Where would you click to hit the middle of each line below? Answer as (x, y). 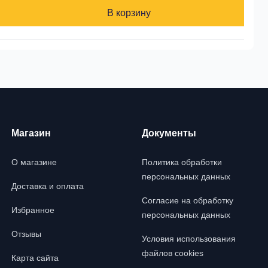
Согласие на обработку (188, 200)
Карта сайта (35, 258)
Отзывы (26, 234)
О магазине (34, 162)
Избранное (33, 210)
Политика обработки (182, 162)
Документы (169, 133)
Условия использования (189, 239)
